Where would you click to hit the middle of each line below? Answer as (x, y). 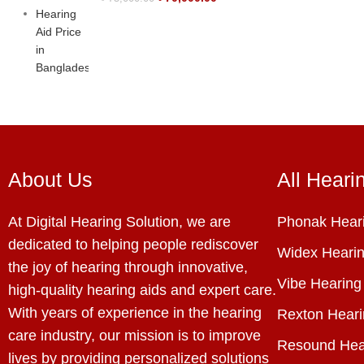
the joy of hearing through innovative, (128, 267)
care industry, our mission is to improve (134, 336)
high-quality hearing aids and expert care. (142, 290)
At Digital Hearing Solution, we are (119, 222)
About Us (50, 180)
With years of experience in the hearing (135, 313)
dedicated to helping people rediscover (133, 245)
